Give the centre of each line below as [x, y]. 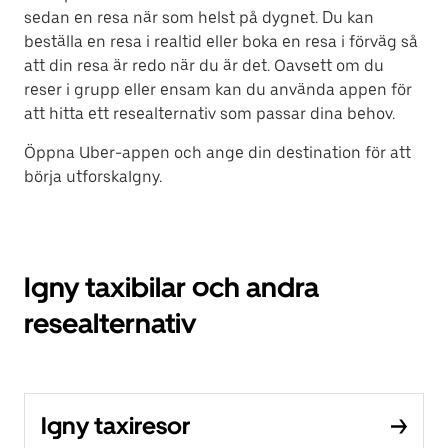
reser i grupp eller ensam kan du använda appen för [218, 89]
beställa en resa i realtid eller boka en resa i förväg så [221, 41]
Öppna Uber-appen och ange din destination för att [217, 152]
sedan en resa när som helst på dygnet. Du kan [199, 17]
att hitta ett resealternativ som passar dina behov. [209, 113]
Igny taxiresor [115, 425]
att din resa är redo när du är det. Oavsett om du [204, 65]
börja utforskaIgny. [93, 176]
